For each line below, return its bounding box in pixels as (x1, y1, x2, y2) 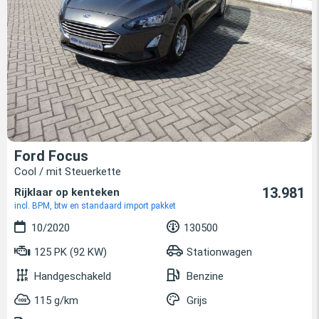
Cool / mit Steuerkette (14, 165, 121, 179)
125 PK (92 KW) (31, 246, 107, 259)
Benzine (187, 270, 224, 283)
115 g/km (34, 294, 78, 308)
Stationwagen (187, 246, 252, 259)
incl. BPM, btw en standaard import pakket (14, 201, 176, 211)
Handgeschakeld (34, 270, 111, 283)
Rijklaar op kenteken (14, 186, 120, 199)
